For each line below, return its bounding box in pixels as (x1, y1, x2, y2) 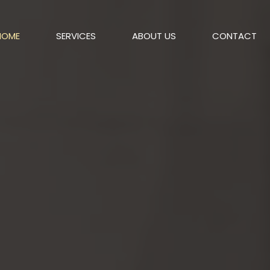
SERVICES (56, 30, 96, 43)
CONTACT (212, 30, 257, 43)
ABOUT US (132, 30, 176, 43)
